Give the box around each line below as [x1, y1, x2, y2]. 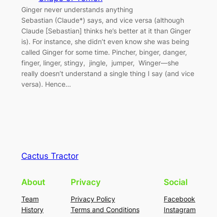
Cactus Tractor [21, 151, 78, 161]
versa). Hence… [21, 80, 71, 89]
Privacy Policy [70, 195, 115, 203]
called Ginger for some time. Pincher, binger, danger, [21, 48, 187, 57]
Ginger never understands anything [21, 5, 133, 14]
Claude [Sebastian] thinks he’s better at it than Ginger [21, 27, 191, 35]
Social [164, 177, 188, 187]
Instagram [164, 205, 196, 214]
